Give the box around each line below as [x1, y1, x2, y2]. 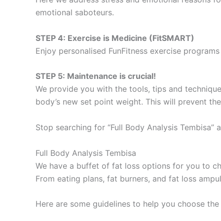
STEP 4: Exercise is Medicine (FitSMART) [36, 33, 194, 43]
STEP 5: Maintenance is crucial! [36, 71, 156, 81]
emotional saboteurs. [36, 7, 114, 18]
